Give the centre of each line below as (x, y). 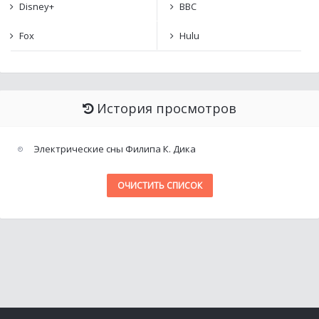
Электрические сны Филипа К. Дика (115, 149)
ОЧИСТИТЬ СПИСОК (159, 185)
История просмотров (167, 108)
